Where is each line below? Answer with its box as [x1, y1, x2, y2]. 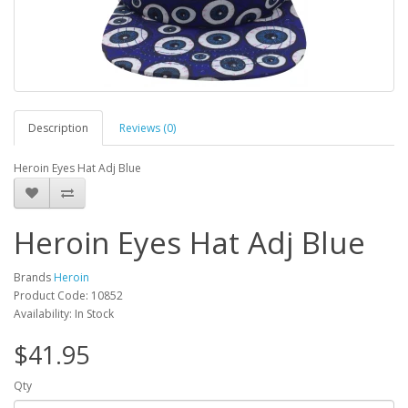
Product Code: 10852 [14, 288, 123, 303]
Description [28, 120, 88, 136]
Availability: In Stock [14, 306, 114, 321]
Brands [14, 270, 54, 285]
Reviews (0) [119, 120, 176, 136]
